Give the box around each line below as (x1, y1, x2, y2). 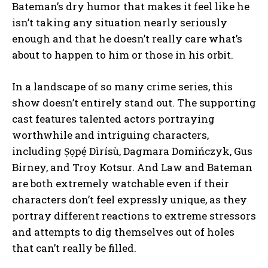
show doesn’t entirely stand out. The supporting (12, 95, 256, 109)
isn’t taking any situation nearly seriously (12, 15, 227, 29)
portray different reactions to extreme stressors (12, 208, 256, 223)
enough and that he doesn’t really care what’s (12, 31, 242, 45)
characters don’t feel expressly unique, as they (12, 192, 247, 206)
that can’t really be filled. (12, 240, 136, 255)
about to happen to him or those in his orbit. (12, 47, 233, 62)
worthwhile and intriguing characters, (12, 127, 209, 142)
